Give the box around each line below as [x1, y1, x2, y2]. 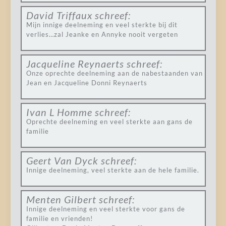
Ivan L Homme [26, 106, 92, 118]
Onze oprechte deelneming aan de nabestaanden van [26, 69, 203, 77]
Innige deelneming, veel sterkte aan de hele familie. [26, 166, 199, 174]
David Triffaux [26, 9, 92, 21]
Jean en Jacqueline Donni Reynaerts [26, 79, 147, 87]
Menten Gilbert [26, 193, 96, 205]
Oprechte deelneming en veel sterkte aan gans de [26, 118, 193, 126]
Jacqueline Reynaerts [26, 58, 124, 70]
